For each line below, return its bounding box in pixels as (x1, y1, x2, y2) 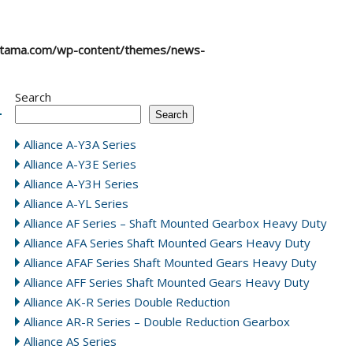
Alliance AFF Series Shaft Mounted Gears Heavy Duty (24, 274, 310, 290)
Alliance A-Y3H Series (24, 176, 139, 191)
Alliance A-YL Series (24, 195, 129, 211)
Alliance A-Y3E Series (24, 156, 137, 172)
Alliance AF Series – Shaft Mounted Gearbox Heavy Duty (24, 215, 328, 231)
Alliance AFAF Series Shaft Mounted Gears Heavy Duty (24, 255, 318, 270)
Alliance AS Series (24, 333, 117, 349)
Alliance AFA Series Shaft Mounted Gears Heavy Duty (24, 235, 311, 251)
